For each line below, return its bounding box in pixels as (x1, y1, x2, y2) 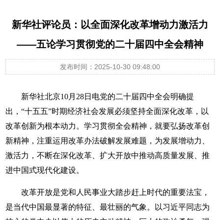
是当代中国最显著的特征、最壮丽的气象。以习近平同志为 (5, 203, 210, 211)
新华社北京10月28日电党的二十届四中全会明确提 (21, 92, 194, 101)
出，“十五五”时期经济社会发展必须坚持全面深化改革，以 (5, 107, 209, 115)
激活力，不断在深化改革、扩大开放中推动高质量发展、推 (5, 151, 210, 160)
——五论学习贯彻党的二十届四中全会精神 (17, 39, 203, 50)
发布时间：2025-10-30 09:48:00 (60, 63, 160, 71)
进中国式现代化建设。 (5, 166, 84, 174)
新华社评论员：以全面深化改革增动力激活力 (12, 19, 208, 30)
